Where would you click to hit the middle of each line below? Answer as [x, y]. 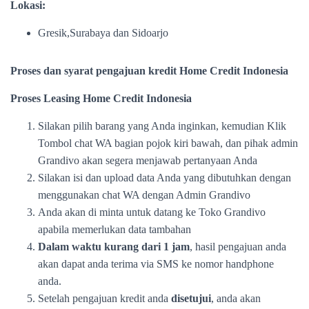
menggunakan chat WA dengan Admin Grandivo [144, 195]
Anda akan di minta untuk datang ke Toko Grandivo [152, 212]
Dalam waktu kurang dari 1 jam [114, 247]
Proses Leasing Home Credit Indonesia [101, 98]
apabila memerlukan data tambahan [114, 229]
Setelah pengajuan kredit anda [104, 298]
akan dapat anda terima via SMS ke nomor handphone [156, 264]
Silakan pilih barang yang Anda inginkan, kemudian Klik [162, 126]
